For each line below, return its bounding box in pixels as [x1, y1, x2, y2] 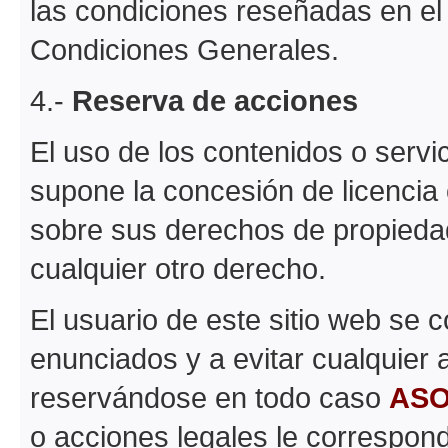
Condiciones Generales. [30, 32, 339, 66]
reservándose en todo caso [30, 380, 389, 414]
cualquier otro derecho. [30, 251, 326, 285]
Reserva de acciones [72, 83, 358, 117]
